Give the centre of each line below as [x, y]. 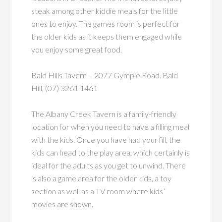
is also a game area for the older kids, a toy [102, 178]
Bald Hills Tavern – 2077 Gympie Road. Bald [105, 75]
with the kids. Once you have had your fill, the [106, 139]
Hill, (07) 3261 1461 [65, 88]
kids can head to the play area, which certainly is [111, 152]
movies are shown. [62, 204]
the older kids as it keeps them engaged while [107, 36]
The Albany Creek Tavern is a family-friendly [104, 114]
